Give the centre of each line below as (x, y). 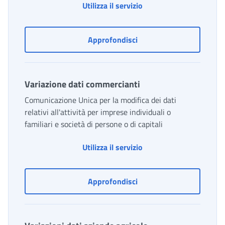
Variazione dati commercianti (82, 84)
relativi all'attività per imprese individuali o (98, 112)
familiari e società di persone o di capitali (94, 124)
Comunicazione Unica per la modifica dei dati (100, 100)
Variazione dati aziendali (179, 39)
